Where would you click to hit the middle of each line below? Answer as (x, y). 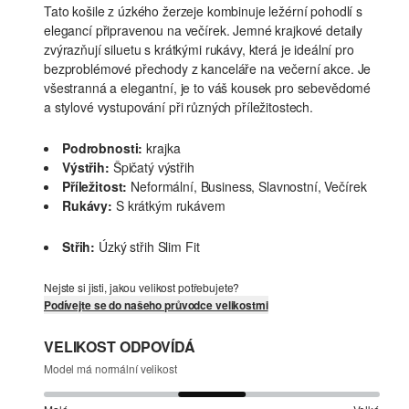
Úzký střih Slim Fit (149, 247)
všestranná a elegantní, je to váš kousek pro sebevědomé (208, 88)
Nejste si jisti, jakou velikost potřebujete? (142, 288)
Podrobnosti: (103, 148)
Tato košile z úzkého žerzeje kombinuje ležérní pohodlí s (203, 11)
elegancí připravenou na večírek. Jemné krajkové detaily (204, 31)
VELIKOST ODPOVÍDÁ (120, 347)
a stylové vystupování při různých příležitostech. (178, 107)
